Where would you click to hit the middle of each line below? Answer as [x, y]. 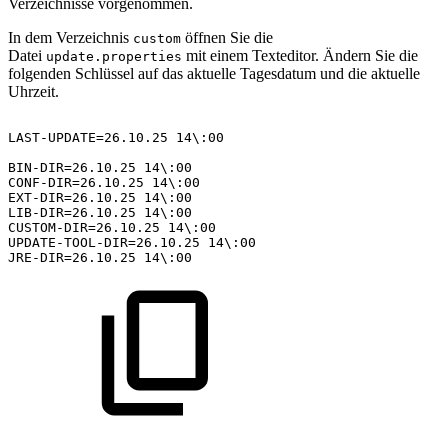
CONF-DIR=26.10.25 [76, 182]
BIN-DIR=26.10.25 [72, 167]
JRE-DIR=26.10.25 [72, 257]
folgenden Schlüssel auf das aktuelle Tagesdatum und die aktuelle [214, 73]
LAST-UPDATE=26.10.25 [88, 137]
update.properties [114, 56]
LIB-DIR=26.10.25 [72, 212]
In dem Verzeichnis [70, 37]
